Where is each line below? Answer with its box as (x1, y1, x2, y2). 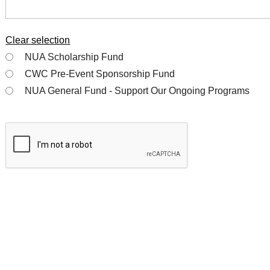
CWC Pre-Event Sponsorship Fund (25, 69, 175, 79)
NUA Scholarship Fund (25, 52, 124, 62)
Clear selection (5, 35, 71, 45)
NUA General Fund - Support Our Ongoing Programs (25, 86, 250, 96)
